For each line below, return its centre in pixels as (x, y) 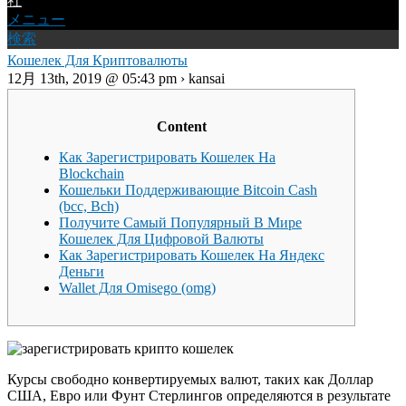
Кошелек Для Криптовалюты (97, 59)
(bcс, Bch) (89, 206)
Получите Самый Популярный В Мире (180, 222)
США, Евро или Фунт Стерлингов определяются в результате (199, 396)
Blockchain (92, 174)
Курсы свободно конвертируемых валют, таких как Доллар (190, 379)
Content (181, 126)
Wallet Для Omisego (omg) (137, 288)
